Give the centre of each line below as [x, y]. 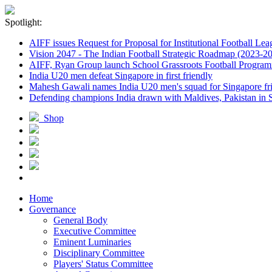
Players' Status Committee [103, 264]
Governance [53, 209]
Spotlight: [23, 22]
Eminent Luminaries [92, 242]
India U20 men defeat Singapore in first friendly [121, 76]
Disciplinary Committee [99, 253]
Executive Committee [95, 231]
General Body [80, 220]
